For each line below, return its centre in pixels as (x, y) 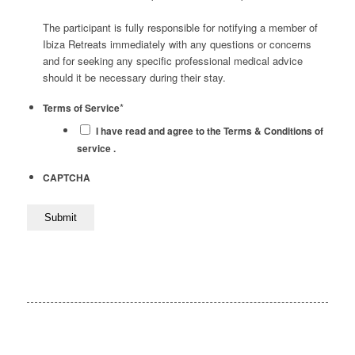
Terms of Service (81, 109)
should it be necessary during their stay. (134, 78)
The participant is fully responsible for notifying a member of (180, 28)
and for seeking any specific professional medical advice (172, 61)
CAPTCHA (66, 178)
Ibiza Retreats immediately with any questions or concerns (177, 44)
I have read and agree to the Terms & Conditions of (209, 132)
